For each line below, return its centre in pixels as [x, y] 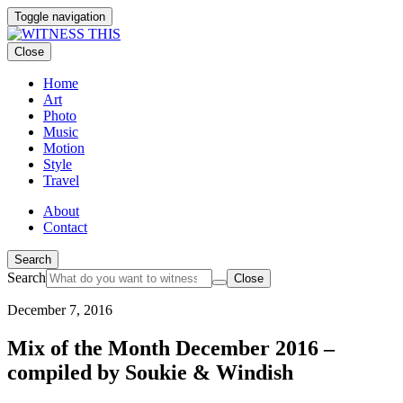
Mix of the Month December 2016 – [171, 348]
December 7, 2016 [60, 310]
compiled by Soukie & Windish [150, 372]
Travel [61, 180]
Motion [64, 148]
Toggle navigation [60, 17]
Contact [65, 227]
